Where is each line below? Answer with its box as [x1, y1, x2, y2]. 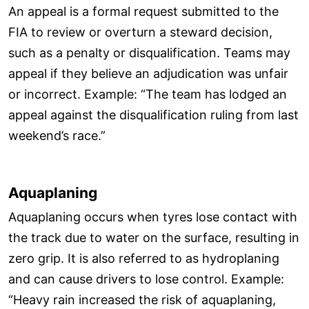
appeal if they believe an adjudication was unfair [8, 66, 288, 81]
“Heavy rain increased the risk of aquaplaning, [8, 292, 276, 307]
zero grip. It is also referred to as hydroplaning [8, 250, 279, 266]
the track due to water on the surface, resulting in [8, 230, 299, 245]
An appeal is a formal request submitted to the [8, 4, 279, 19]
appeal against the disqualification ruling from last [8, 108, 299, 123]
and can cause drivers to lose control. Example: [8, 271, 284, 286]
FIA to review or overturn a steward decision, [8, 25, 272, 40]
